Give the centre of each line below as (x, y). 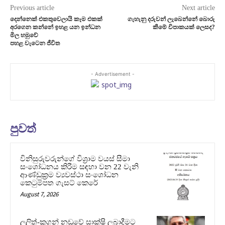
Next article (198, 8)
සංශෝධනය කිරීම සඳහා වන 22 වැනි (79, 166)
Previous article (32, 8)
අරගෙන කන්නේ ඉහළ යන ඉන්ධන (55, 27)
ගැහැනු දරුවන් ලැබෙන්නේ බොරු (171, 19)
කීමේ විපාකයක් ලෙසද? (184, 27)
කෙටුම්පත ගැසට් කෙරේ (59, 183)
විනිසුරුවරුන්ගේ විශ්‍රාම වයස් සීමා (75, 158)
